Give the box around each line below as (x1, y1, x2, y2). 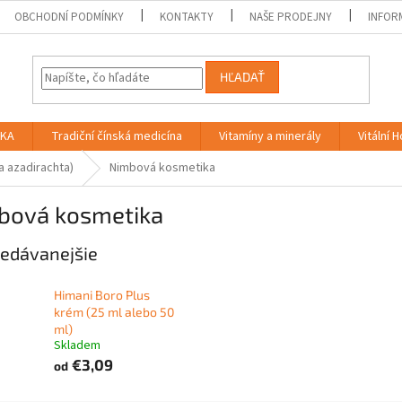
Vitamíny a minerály (219, 127, 321, 145)
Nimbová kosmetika (109, 159, 215, 177)
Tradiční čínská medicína (51, 127, 182, 145)
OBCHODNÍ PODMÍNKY (14, 8, 125, 25)
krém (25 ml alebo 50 (54, 304, 174, 320)
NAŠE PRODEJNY (249, 8, 333, 25)
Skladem (54, 336, 100, 355)
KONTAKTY (160, 8, 214, 25)
